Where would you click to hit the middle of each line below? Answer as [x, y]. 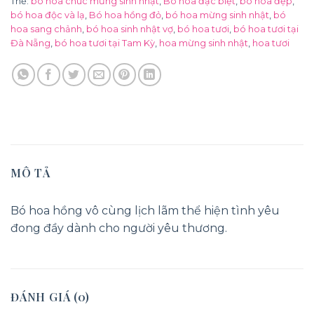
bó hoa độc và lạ [48, 15]
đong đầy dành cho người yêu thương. [119, 228]
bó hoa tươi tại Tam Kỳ [105, 43]
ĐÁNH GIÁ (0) [50, 297]
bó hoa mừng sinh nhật [217, 15]
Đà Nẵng [30, 43]
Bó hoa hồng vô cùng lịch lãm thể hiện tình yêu [145, 211]
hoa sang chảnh [46, 29]
